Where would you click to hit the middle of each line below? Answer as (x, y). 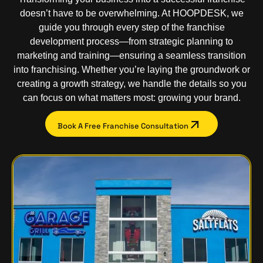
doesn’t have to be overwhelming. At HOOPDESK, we (131, 14)
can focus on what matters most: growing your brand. (131, 98)
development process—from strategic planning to (131, 42)
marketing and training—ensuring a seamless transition (131, 56)
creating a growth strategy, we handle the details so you (131, 84)
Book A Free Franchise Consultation (124, 126)
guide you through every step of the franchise (131, 28)
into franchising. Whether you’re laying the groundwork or (131, 70)
